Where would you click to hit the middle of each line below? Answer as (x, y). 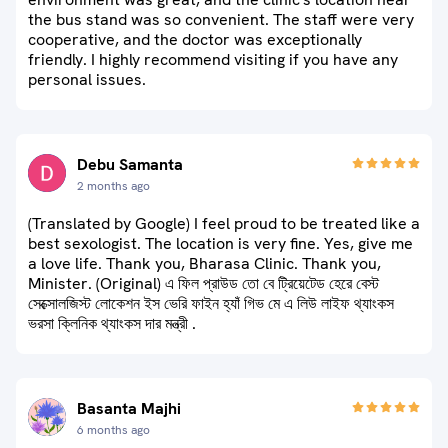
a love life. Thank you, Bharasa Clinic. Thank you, (204, 263)
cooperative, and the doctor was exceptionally (195, 39)
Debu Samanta (130, 164)
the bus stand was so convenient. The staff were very (221, 19)
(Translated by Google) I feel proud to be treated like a (224, 223)
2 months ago (113, 186)
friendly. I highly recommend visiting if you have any (213, 59)
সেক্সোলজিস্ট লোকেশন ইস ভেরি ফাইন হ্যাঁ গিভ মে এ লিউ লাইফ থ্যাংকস (211, 303)
